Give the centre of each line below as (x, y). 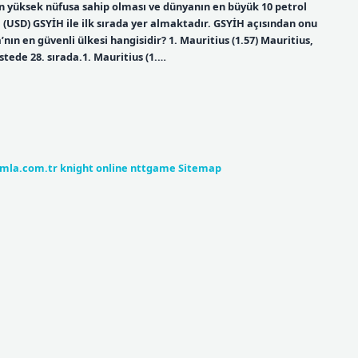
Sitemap (200, 167)
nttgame (153, 167)
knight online (94, 167)
